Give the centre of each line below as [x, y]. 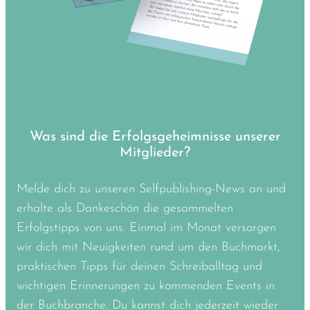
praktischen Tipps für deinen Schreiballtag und [139, 267]
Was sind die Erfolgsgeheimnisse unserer [155, 137]
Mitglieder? [155, 153]
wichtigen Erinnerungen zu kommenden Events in [146, 286]
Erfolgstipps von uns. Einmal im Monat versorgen [146, 228]
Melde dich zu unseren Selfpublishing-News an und [151, 190]
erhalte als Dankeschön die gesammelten [125, 209]
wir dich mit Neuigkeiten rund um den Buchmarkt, [148, 248]
